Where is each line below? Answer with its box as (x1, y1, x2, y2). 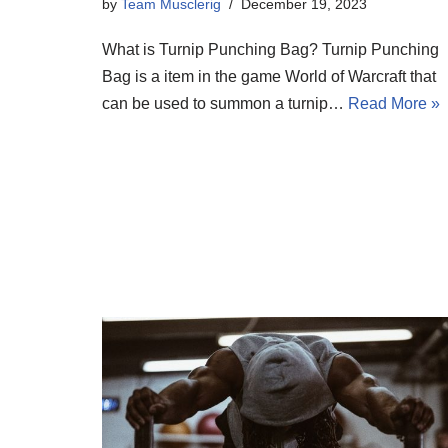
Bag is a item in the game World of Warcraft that (102, 68, 436, 86)
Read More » (348, 95, 440, 113)
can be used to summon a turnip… (102, 95, 348, 113)
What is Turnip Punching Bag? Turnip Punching (102, 41, 439, 59)
